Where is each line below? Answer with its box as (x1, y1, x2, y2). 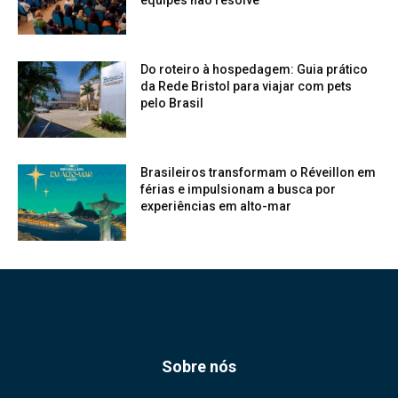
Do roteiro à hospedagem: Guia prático (140, 62, 369, 77)
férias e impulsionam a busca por (140, 181, 337, 196)
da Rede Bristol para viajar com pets (140, 79, 353, 94)
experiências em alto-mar (140, 198, 292, 213)
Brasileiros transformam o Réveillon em (140, 164, 377, 179)
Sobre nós (162, 356, 236, 376)
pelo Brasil (140, 96, 204, 111)
